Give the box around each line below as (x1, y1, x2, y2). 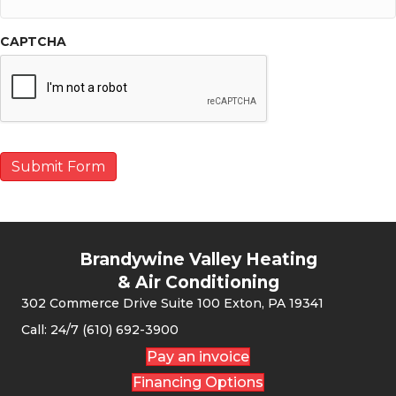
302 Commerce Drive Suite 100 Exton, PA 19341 (21, 295, 324, 311)
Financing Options (133, 374, 263, 391)
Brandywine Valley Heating (79, 249, 317, 270)
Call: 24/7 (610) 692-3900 (21, 322, 179, 338)
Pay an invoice (147, 348, 249, 365)
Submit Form (11, 158, 105, 175)
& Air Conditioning (117, 272, 279, 293)
